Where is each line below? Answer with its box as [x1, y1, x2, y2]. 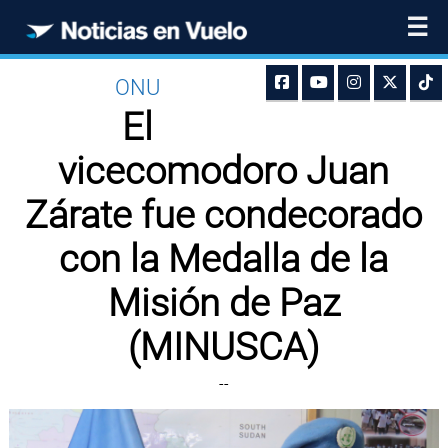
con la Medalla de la [59, 237, 389, 281]
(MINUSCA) [128, 325, 320, 369]
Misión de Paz [107, 281, 340, 325]
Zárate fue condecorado [25, 193, 423, 237]
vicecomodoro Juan [58, 149, 390, 193]
